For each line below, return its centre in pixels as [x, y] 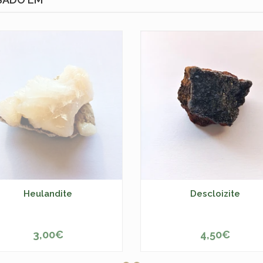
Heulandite [48, 193]
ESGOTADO [48, 239]
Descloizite [215, 193]
